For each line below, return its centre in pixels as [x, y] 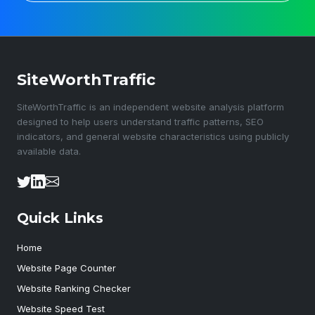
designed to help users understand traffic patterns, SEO [140, 122]
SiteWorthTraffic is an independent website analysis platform [150, 107]
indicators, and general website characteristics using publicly [153, 136]
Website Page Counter [66, 268]
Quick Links [60, 218]
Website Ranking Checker [74, 288]
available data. [49, 151]
